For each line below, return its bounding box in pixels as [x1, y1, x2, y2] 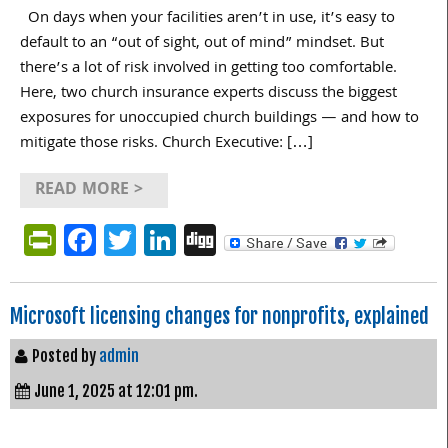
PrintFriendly [56, 213, 234, 265]
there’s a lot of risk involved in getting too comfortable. [20, 55, 397, 82]
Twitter [136, 213, 234, 265]
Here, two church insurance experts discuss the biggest [20, 80, 397, 107]
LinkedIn [176, 213, 293, 265]
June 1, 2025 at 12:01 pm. [34, 380, 198, 401]
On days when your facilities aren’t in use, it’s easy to [20, 5, 395, 32]
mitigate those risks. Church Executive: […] [20, 130, 313, 157]
